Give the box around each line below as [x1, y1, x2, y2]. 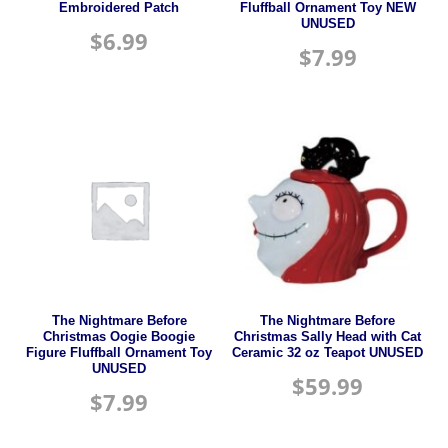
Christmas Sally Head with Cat [234, 330, 422, 345]
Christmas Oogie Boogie [43, 330, 196, 345]
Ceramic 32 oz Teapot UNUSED [232, 346, 424, 361]
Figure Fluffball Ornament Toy [26, 346, 213, 361]
